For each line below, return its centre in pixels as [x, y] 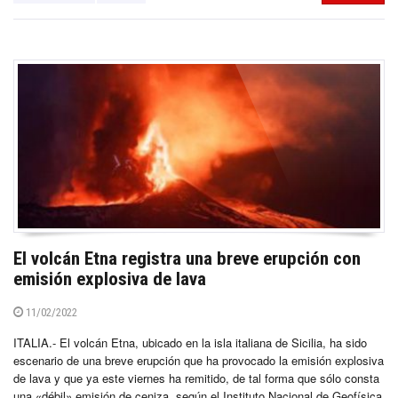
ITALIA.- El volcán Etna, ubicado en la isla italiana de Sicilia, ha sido [190, 343]
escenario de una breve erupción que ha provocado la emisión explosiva [199, 361]
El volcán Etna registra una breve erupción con [187, 259]
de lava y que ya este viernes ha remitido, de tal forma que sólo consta [196, 378]
